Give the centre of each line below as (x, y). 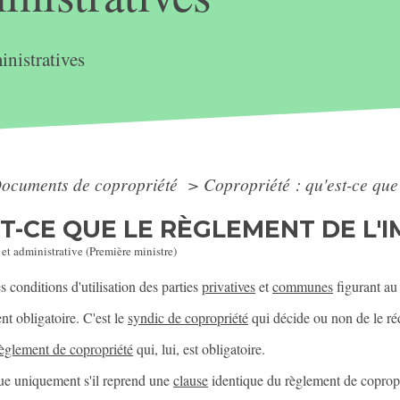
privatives (229, 286)
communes (303, 286)
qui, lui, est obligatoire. (200, 348)
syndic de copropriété (188, 317)
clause (191, 380)
